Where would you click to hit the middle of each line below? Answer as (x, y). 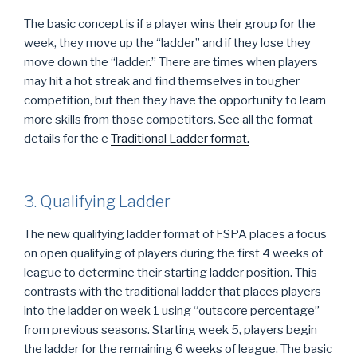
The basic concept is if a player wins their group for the (170, 24)
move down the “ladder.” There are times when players (171, 62)
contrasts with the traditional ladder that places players (173, 291)
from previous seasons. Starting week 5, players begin (171, 330)
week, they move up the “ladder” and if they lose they (167, 43)
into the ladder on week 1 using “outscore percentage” (172, 310)
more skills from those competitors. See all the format (169, 120)
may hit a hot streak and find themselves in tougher (162, 81)
